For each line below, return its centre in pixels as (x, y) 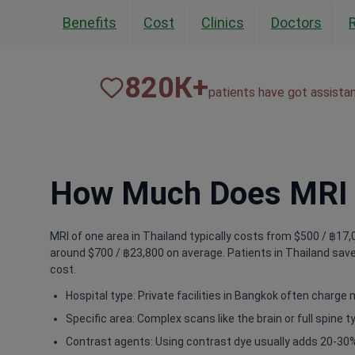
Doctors (296, 22)
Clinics (223, 22)
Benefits (90, 22)
